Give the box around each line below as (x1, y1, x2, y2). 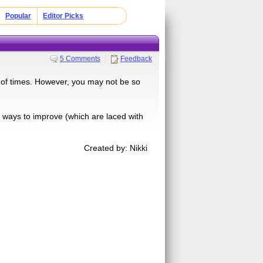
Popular (5, 12, 31, 20)
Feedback (120, 54, 152, 63)
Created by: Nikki (84, 143, 148, 153)
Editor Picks (43, 12, 84, 20)
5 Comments (59, 54, 100, 63)
